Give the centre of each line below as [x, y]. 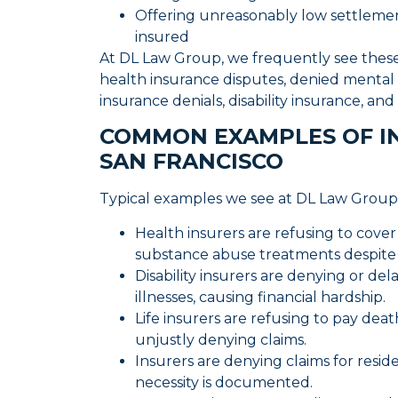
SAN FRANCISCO [195, 162]
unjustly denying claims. [223, 339]
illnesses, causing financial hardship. [262, 297]
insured [164, 36]
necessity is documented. [226, 382]
